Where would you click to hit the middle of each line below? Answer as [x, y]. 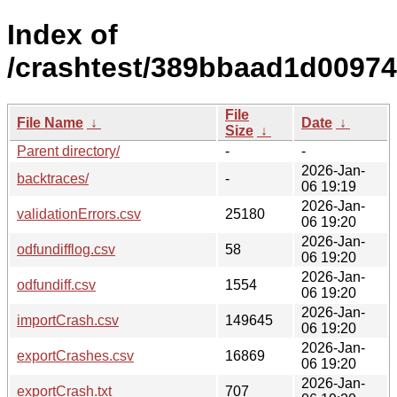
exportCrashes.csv [75, 355]
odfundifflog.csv [66, 249]
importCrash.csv [68, 320]
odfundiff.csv [56, 284]
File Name [50, 122]
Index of [62, 35]
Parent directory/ [68, 151]
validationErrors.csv [79, 214]
